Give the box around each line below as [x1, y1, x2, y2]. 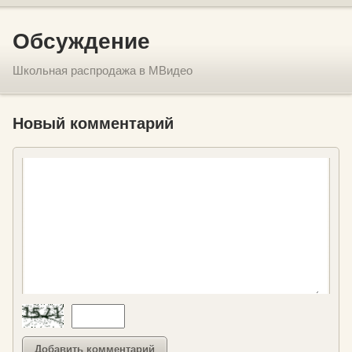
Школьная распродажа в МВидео [13, 63, 192, 77]
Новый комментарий [13, 114, 174, 132]
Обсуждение [13, 28, 150, 53]
